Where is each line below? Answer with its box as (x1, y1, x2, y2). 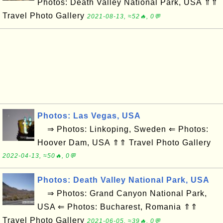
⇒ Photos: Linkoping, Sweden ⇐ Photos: (37, 125, 209, 133)
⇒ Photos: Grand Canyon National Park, (37, 189, 207, 198)
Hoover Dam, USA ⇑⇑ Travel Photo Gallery (37, 138, 211, 147)
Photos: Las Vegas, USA (37, 111, 141, 120)
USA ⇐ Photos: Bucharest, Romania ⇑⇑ (37, 203, 198, 211)
